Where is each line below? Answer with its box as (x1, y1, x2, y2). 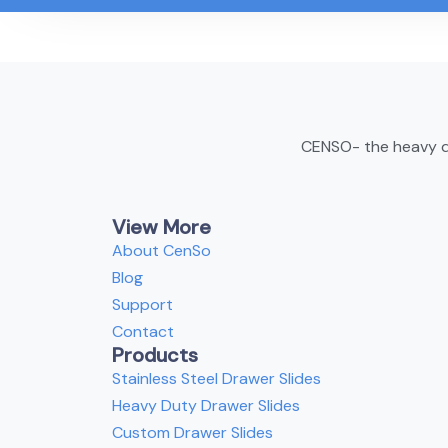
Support (112, 293, 173, 315)
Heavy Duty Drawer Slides (112, 394, 300, 416)
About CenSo (112, 239, 211, 261)
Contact (112, 320, 174, 342)
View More (112, 213, 211, 240)
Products (112, 341, 198, 368)
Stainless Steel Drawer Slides (112, 367, 321, 389)
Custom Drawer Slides (112, 421, 273, 443)
